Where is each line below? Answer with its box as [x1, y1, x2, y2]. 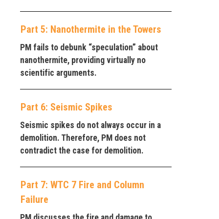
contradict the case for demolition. [20, 145, 144, 155]
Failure [21, 193, 48, 205]
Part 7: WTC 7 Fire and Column [21, 178, 144, 191]
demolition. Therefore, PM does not [20, 132, 146, 143]
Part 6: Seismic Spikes [21, 101, 112, 113]
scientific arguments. [20, 67, 97, 78]
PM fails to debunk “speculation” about [20, 42, 158, 52]
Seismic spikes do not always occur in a [20, 120, 161, 130]
